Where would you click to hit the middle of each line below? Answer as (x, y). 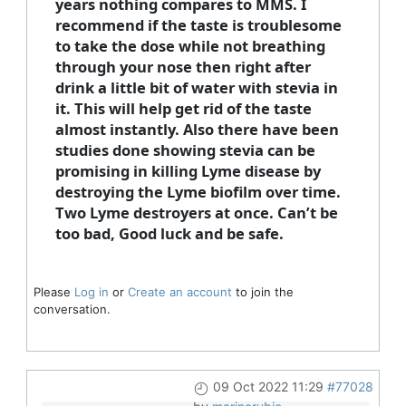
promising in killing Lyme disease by (188, 171)
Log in (91, 292)
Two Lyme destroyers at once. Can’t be (196, 213)
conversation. (72, 309)
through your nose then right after (183, 67)
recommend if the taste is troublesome (198, 25)
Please (53, 292)
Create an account (179, 292)
